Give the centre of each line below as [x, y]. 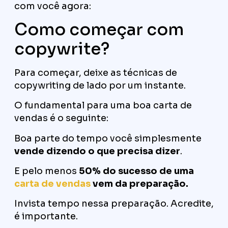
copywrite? [62, 49]
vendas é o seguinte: [61, 118]
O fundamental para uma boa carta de [103, 106]
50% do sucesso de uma [136, 171]
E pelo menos [47, 171]
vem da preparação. [139, 184]
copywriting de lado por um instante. [100, 85]
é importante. [46, 217]
